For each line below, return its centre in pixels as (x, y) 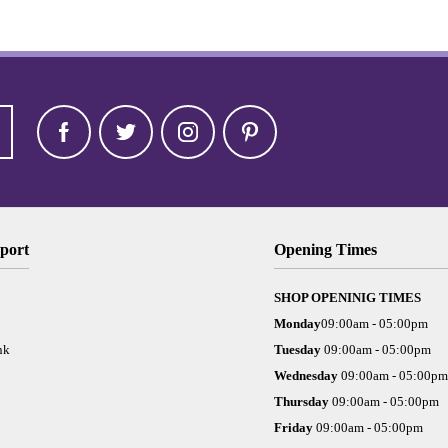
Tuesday (298, 349)
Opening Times (325, 249)
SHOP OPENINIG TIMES (347, 297)
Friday (294, 427)
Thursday (302, 401)
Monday (297, 323)
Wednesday (307, 375)
